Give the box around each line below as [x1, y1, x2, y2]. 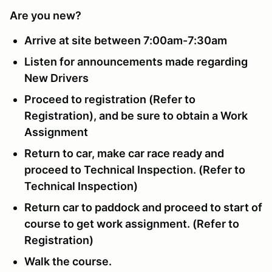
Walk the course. [24, 254, 112, 268]
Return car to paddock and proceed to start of [24, 200, 262, 214]
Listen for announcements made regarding [24, 55, 248, 68]
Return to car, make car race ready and [24, 146, 224, 160]
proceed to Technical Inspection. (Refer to [24, 163, 245, 176]
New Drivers [24, 71, 89, 84]
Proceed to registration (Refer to [24, 92, 195, 106]
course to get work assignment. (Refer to [24, 217, 239, 230]
